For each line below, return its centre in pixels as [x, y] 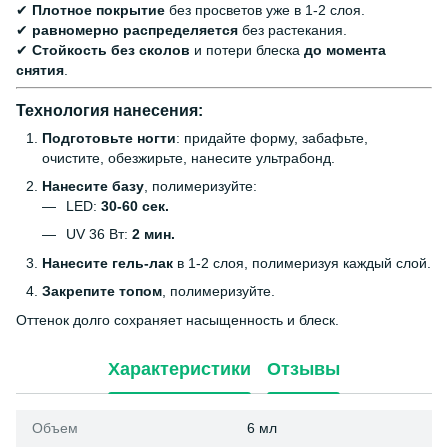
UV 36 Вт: [99, 234]
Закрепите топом [102, 291]
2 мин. [153, 234]
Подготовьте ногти [109, 137]
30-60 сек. [135, 205]
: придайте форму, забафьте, [272, 137]
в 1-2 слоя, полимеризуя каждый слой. [302, 262]
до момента [345, 49]
